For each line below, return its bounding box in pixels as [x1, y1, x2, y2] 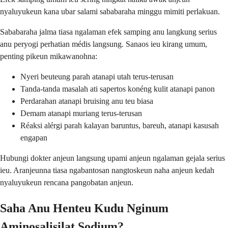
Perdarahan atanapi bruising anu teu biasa [20, 97, 153, 106]
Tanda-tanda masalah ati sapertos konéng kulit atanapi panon [20, 84, 215, 94]
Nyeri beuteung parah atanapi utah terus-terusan [20, 72, 174, 81]
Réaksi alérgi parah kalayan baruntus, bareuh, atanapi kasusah [20, 121, 219, 130]
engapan [20, 133, 47, 142]
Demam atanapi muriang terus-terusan [20, 109, 142, 118]
